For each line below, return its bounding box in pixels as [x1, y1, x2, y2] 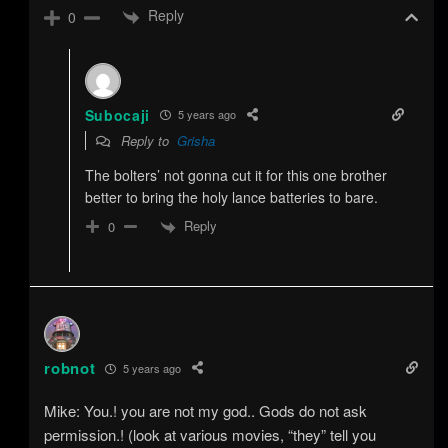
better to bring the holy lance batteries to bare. [84, 186, 378, 207]
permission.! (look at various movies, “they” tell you [44, 424, 377, 446]
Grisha [176, 130, 215, 150]
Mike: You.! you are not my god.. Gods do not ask [44, 400, 368, 422]
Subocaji [84, 104, 151, 125]
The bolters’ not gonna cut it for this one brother [84, 164, 387, 185]
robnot [44, 357, 96, 380]
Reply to [116, 130, 177, 150]
